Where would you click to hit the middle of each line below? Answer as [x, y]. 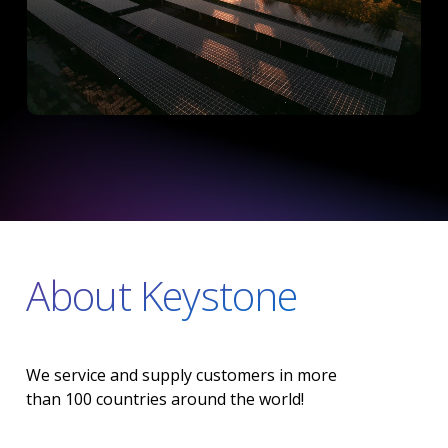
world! [281, 399]
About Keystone [161, 295]
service [79, 375]
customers [235, 375]
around [198, 399]
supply [166, 375]
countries [131, 399]
